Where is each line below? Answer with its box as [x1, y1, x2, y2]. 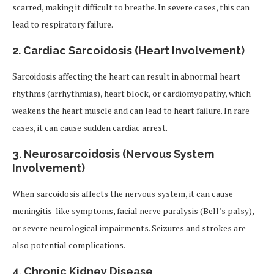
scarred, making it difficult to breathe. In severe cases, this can [12, 1, 250, 13]
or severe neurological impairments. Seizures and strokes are [12, 222, 246, 234]
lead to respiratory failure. [12, 18, 113, 30]
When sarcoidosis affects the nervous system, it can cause [12, 188, 233, 199]
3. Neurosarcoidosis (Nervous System [12, 147, 214, 160]
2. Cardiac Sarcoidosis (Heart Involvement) [12, 44, 245, 57]
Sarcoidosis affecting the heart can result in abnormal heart [12, 70, 240, 82]
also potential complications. [12, 239, 125, 251]
